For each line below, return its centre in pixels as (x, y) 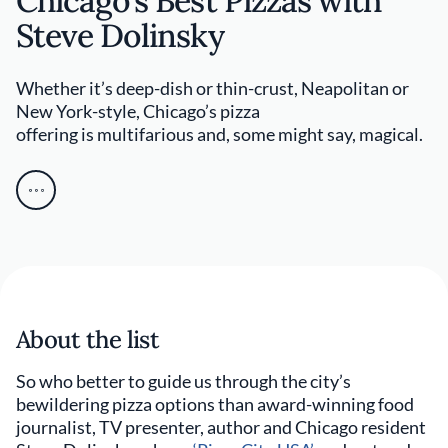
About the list (87, 339)
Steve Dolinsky (120, 35)
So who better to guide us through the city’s (183, 381)
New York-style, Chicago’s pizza (138, 111)
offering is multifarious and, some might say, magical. (219, 134)
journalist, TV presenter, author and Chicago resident (221, 427)
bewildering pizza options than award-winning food (215, 404)
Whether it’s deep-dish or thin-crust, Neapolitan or (212, 88)
